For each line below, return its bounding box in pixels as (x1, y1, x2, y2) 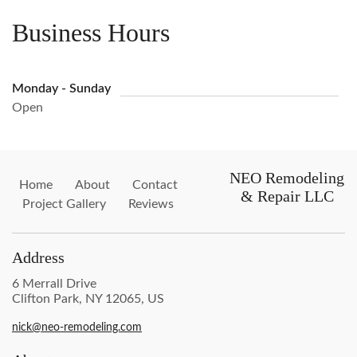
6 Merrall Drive (12, 277, 96, 290)
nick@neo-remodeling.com (12, 321, 142, 333)
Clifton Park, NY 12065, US (12, 292, 164, 305)
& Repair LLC (240, 186, 334, 205)
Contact (131, 178, 178, 191)
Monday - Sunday (12, 81, 111, 95)
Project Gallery (22, 197, 107, 210)
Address (12, 248, 65, 266)
